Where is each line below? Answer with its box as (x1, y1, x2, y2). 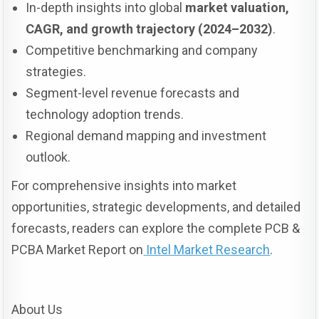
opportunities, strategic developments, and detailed (11, 199, 301, 215)
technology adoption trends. (26, 107, 184, 122)
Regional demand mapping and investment (26, 128, 267, 144)
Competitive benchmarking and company (26, 43, 258, 58)
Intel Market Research (146, 242, 271, 258)
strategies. (26, 64, 87, 80)
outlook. (26, 150, 71, 165)
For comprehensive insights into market (11, 178, 237, 194)
